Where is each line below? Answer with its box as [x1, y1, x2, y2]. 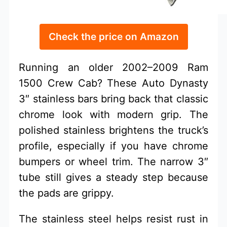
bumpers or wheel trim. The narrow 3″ [19, 156, 208, 168]
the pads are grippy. [19, 187, 115, 199]
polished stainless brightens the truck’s [19, 124, 208, 136]
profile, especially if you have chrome [19, 140, 208, 152]
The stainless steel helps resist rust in [19, 213, 208, 225]
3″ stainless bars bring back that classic [19, 93, 208, 105]
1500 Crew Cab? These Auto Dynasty [19, 77, 208, 89]
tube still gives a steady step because [19, 171, 208, 183]
